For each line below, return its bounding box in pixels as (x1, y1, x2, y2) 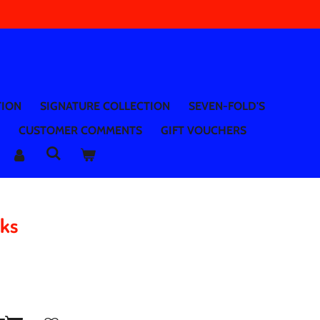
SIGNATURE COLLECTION (39, 99, 170, 113)
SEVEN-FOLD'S (188, 99, 265, 113)
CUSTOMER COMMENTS (19, 124, 142, 137)
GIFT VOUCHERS (161, 124, 246, 137)
